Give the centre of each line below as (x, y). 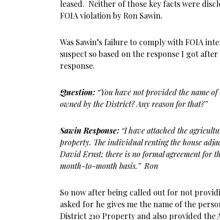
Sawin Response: (90, 130)
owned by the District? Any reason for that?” (134, 104)
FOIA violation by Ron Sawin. (111, 15)
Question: (78, 92)
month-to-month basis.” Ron (109, 166)
